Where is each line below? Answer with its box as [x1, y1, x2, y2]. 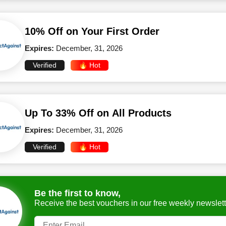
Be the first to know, [34, 188, 121, 198]
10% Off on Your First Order [25, 26, 159, 37]
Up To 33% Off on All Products [25, 107, 172, 119]
